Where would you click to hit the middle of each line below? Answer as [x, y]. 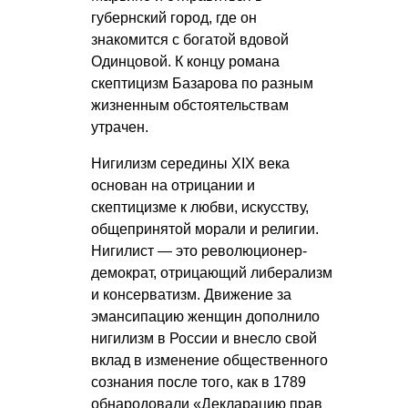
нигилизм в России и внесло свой [204, 339]
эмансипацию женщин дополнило [205, 317]
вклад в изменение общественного [209, 361]
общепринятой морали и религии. [205, 229]
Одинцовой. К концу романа [185, 62]
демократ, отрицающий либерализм [212, 273]
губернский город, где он [174, 18]
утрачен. [120, 127]
